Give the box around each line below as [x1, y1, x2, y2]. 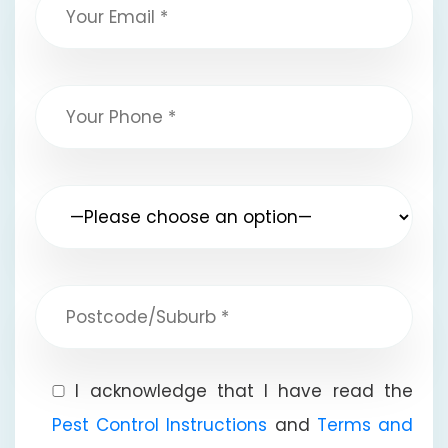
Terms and [316, 412, 414, 437]
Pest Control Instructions [52, 412, 268, 437]
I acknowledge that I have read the [75, 378, 414, 403]
